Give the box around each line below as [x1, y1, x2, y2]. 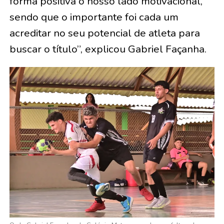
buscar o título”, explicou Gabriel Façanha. [9, 41, 206, 56]
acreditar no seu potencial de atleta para [9, 25, 200, 40]
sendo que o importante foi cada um [9, 9, 178, 24]
